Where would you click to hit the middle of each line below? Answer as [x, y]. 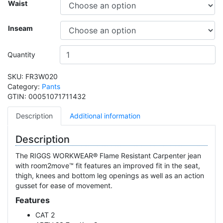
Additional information [105, 116]
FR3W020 [42, 76]
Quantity [21, 55]
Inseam [20, 28]
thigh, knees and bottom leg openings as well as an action [110, 175]
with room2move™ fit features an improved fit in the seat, [108, 166]
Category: [25, 86]
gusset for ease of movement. [64, 185]
